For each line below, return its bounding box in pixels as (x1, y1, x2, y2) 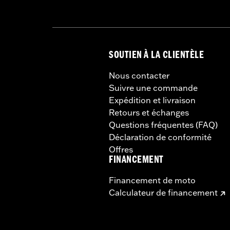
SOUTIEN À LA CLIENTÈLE (109, 50, 204, 62)
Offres (109, 144, 133, 155)
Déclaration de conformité (109, 131, 212, 142)
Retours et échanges (109, 107, 189, 118)
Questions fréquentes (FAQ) (109, 119, 218, 130)
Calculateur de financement (109, 187, 218, 198)
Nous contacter (109, 70, 169, 81)
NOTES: (82, 6, 113, 17)
